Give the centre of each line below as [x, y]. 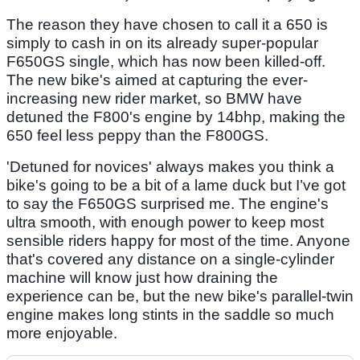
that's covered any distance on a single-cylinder [170, 259]
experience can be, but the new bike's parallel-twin [180, 296]
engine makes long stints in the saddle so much [170, 314]
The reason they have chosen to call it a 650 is [167, 24]
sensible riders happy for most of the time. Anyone [178, 240]
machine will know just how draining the [142, 277]
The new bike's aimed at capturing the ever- [157, 80]
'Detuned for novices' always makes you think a [170, 166]
